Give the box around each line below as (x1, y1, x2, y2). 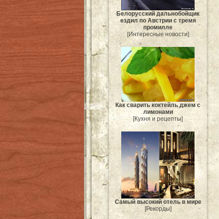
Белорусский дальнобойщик (116, 10, 199, 18)
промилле (143, 24, 173, 31)
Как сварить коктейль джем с (115, 102, 200, 109)
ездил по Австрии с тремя (120, 17, 196, 24)
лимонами (143, 109, 173, 116)
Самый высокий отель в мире (114, 198, 201, 205)
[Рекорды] (144, 205, 172, 212)
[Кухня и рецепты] (133, 115, 183, 123)
